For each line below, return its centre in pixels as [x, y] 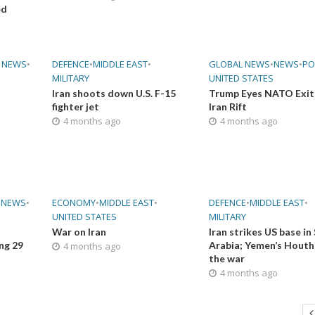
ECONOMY [73, 202]
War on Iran [79, 232]
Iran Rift [228, 107]
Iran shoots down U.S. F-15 [114, 93]
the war [227, 258]
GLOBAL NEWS [240, 64]
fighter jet [75, 107]
